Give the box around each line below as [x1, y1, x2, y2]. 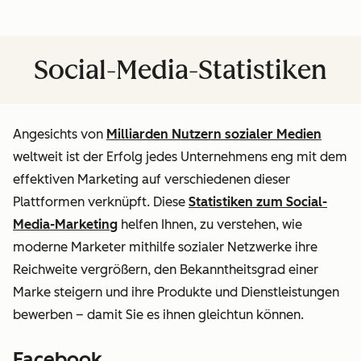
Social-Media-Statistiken [34, 54, 327, 85]
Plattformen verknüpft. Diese [13, 193, 189, 210]
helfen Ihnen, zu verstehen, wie [118, 216, 302, 232]
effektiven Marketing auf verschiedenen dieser [13, 171, 290, 187]
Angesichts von [13, 126, 106, 142]
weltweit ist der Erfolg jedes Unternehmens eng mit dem [13, 148, 347, 164]
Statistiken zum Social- [189, 193, 327, 210]
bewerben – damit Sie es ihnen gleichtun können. [13, 306, 304, 322]
